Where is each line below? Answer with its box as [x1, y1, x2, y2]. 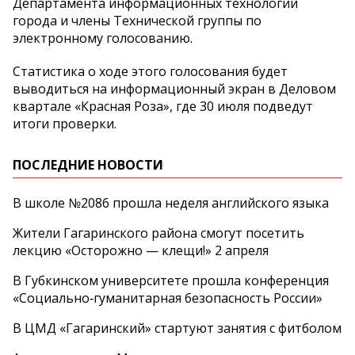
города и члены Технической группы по [13, 11, 261, 29]
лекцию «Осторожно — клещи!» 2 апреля [13, 241, 269, 259]
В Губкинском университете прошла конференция [13, 271, 329, 289]
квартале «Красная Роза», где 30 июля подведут [13, 97, 313, 115]
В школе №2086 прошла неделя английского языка [13, 193, 329, 212]
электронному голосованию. [13, 29, 193, 47]
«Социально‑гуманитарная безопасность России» [13, 288, 323, 307]
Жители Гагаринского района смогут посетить [13, 223, 304, 242]
